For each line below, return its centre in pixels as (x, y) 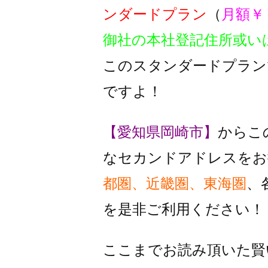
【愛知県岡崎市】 (160, 132)
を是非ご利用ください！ (184, 209)
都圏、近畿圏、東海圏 (175, 183)
